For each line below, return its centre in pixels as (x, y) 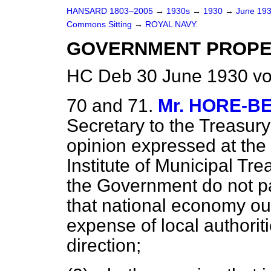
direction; (104, 245)
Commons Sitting (100, 24)
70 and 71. (110, 106)
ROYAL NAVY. (171, 24)
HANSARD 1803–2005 (110, 11)
